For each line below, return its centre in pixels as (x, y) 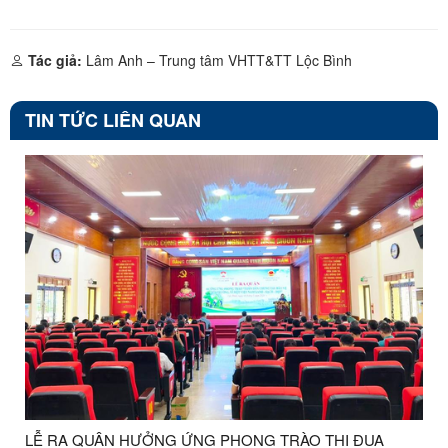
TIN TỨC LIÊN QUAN (113, 120)
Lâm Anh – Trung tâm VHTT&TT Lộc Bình (217, 60)
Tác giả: (55, 60)
